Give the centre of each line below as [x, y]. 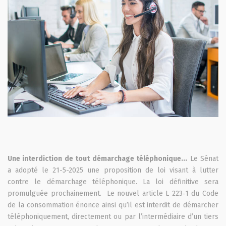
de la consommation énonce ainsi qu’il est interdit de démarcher [113, 205]
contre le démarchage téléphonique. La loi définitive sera [113, 182]
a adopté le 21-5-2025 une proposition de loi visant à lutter [113, 170]
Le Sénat [203, 158]
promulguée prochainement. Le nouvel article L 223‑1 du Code [113, 193]
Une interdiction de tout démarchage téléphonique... [98, 158]
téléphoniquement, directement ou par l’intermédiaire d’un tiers [113, 216]
